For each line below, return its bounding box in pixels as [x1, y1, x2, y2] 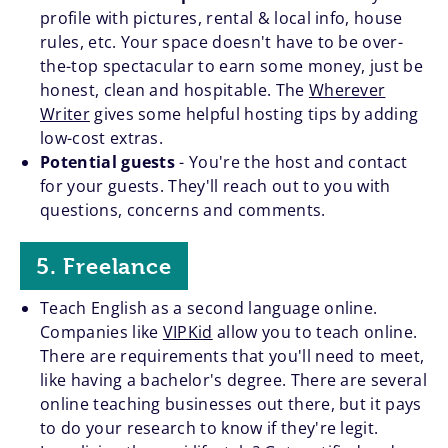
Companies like [40, 321, 163, 344]
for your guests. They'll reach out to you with [40, 175, 391, 198]
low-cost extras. [40, 127, 164, 150]
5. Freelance [36, 253, 172, 280]
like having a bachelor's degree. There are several [40, 369, 428, 392]
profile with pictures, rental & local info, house [40, 7, 403, 30]
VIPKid [162, 321, 213, 344]
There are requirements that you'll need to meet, [40, 345, 425, 368]
